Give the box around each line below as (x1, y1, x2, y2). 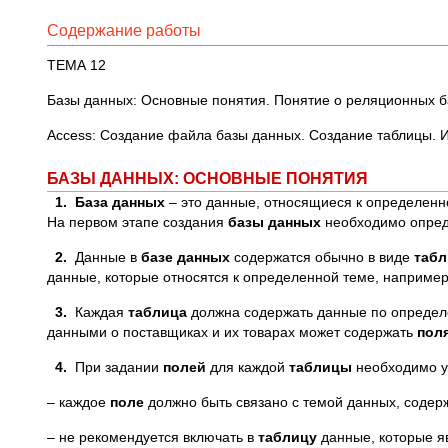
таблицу (258, 429, 317, 445)
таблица (128, 304, 187, 320)
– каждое (47, 394, 110, 410)
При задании (71, 359, 163, 375)
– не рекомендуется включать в (47, 429, 258, 445)
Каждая (71, 304, 128, 320)
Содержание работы (47, 22, 201, 39)
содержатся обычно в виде (230, 249, 414, 265)
